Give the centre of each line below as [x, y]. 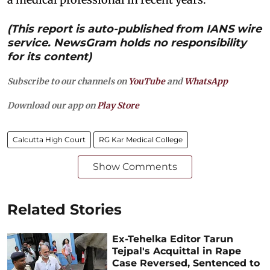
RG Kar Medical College [141, 139]
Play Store [118, 105]
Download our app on [52, 105]
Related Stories [64, 209]
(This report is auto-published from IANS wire [134, 29]
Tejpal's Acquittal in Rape [177, 251]
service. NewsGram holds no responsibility [127, 42]
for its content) [49, 56]
